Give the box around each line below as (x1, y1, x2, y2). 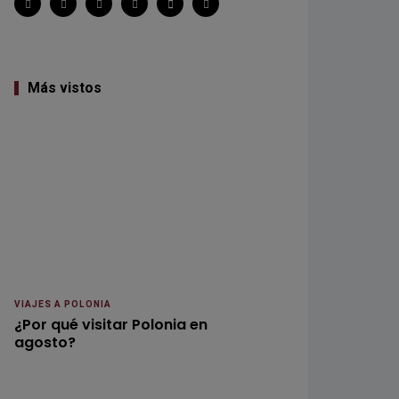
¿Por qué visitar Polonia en (14, 313, 208, 335)
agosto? (14, 331, 76, 353)
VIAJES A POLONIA (14, 297, 111, 311)
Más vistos (28, 77, 102, 99)
